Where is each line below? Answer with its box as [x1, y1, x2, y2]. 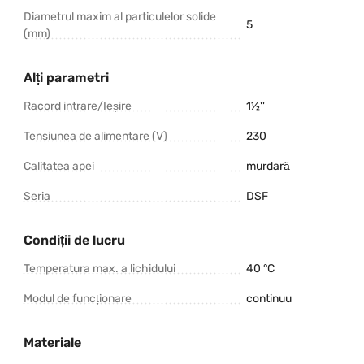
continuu [246, 291, 292, 305]
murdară [246, 158, 290, 173]
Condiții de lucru [24, 232, 125, 248]
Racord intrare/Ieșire [24, 98, 132, 113]
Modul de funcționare [24, 291, 132, 305]
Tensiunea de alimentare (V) [24, 128, 167, 143]
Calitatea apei [24, 158, 94, 173]
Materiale [24, 334, 81, 350]
